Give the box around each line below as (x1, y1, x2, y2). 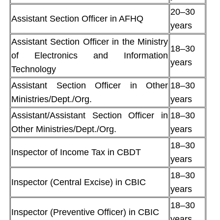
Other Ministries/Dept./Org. (11, 124, 116, 134)
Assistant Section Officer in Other (11, 80, 168, 90)
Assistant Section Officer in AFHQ (11, 13, 143, 24)
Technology (11, 64, 56, 74)
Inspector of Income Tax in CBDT (11, 147, 141, 157)
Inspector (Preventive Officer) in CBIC (11, 207, 159, 217)
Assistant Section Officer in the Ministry (11, 36, 168, 47)
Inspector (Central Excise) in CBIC (11, 177, 146, 187)
